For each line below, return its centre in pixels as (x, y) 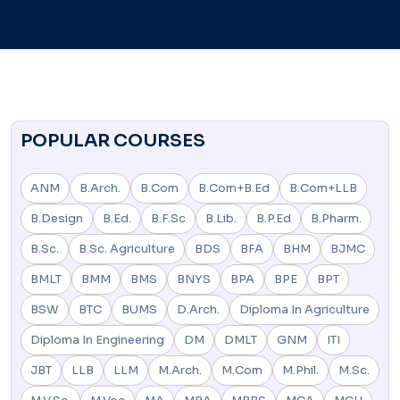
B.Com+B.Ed (234, 187)
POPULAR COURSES (113, 140)
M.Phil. (300, 370)
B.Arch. (100, 187)
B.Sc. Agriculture (127, 248)
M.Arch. (180, 370)
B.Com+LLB (323, 187)
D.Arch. (198, 309)
